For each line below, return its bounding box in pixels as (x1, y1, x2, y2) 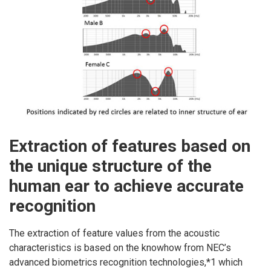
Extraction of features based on (9, 135, 250, 156)
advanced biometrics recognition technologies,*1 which (9, 256, 243, 269)
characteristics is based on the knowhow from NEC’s (9, 242, 231, 254)
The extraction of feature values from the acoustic (9, 227, 220, 240)
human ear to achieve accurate (9, 175, 244, 196)
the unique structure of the (9, 155, 212, 176)
